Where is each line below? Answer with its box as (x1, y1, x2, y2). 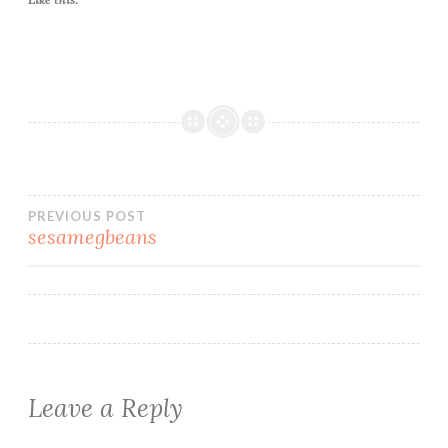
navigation (27, 250, 218, 301)
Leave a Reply (28, 391, 183, 424)
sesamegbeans (28, 223, 157, 249)
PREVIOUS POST (28, 207, 146, 224)
